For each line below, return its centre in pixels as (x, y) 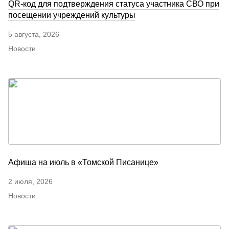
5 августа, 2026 (34, 34)
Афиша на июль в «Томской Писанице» (83, 162)
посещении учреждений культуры (72, 15)
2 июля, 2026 (30, 181)
